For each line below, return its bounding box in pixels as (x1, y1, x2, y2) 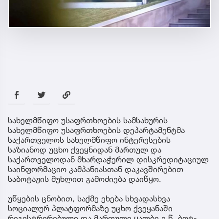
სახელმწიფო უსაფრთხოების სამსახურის (8, 115, 168, 125)
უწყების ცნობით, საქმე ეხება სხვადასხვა (8, 193, 170, 203)
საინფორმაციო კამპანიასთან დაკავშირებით (8, 164, 183, 174)
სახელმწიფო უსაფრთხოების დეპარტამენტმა (8, 125, 185, 135)
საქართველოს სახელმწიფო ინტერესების (8, 134, 171, 145)
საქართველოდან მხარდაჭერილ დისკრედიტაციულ (8, 154, 209, 164)
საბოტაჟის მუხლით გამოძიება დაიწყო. (8, 174, 161, 184)
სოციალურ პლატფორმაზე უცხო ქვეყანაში (8, 203, 173, 213)
